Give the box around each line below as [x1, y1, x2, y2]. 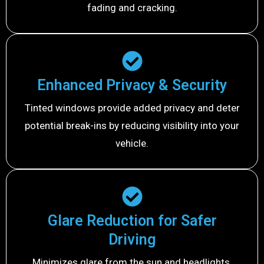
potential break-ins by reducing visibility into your [25, 120, 239, 132]
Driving [108, 231, 156, 249]
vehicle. [115, 137, 148, 150]
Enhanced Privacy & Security [37, 77, 227, 94]
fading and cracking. [87, 2, 177, 14]
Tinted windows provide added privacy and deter [24, 102, 240, 114]
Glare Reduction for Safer [47, 212, 217, 230]
